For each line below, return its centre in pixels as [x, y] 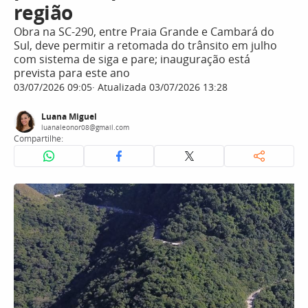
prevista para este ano [72, 73]
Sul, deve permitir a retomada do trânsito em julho [145, 45]
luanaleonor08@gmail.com [85, 127]
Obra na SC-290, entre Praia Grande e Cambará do [144, 32]
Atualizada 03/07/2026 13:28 [161, 87]
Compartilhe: [38, 139]
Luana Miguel [69, 117]
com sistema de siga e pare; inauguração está [132, 59]
